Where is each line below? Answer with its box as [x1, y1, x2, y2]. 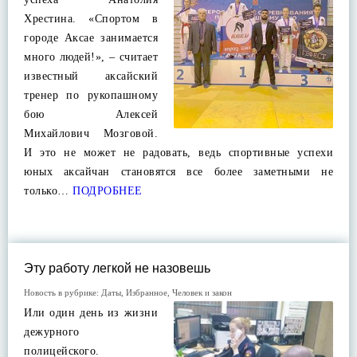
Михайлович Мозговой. [24, 127, 158, 139]
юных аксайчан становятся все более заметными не [24, 166, 333, 178]
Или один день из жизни [24, 307, 158, 319]
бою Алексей [24, 108, 158, 120]
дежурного [24, 326, 80, 338]
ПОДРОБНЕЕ [69, 185, 143, 197]
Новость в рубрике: [24, 288, 101, 297]
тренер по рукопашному [24, 89, 158, 101]
